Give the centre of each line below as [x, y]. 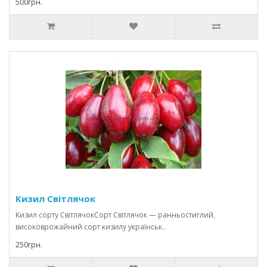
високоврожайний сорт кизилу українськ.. [91, 227]
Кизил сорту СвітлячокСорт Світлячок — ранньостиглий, [115, 215]
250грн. [29, 245]
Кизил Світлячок [55, 198]
